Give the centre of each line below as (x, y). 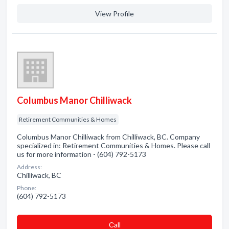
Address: (29, 167)
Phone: (27, 188)
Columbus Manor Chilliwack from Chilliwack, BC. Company (108, 137)
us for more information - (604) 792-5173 (82, 154)
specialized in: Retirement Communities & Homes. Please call (113, 145)
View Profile (114, 14)
